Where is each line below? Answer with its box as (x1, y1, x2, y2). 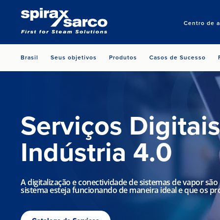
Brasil (21, 53, 38, 62)
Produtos (109, 53, 137, 62)
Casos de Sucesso (149, 53, 206, 62)
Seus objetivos (51, 53, 97, 62)
